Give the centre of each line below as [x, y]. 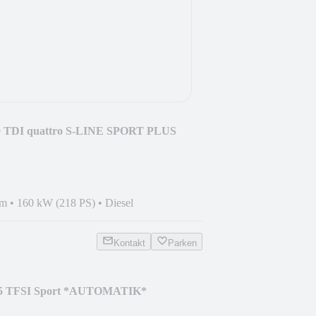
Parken [182, 243]
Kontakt [129, 243]
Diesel [119, 202]
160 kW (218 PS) [56, 202]
